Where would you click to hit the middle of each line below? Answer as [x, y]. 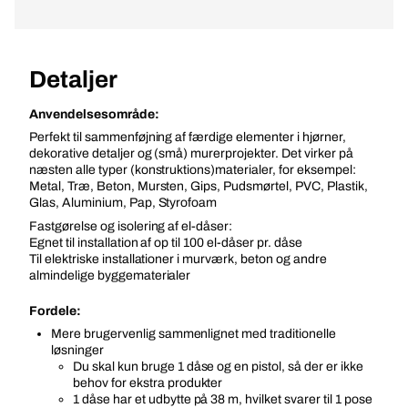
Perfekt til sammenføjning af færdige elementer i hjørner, [188, 137]
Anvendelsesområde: [94, 114]
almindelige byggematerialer [110, 275]
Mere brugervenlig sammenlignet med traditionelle [194, 334]
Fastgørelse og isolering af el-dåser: [131, 226]
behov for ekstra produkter [148, 383]
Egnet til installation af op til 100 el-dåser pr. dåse [166, 243]
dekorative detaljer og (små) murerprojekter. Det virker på [191, 153]
